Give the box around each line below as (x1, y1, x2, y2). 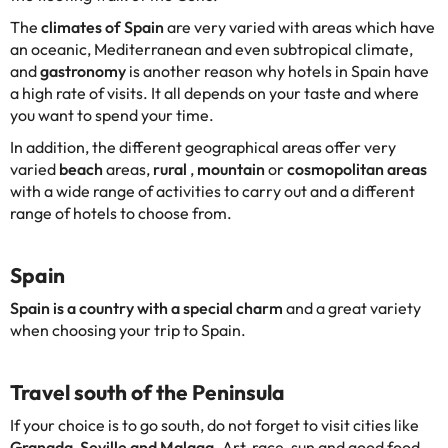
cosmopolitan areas (287, 159, 427, 180)
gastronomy (40, 61, 126, 82)
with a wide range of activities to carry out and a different (10, 181, 415, 202)
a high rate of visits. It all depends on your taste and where (10, 83, 419, 104)
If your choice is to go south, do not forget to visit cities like (10, 415, 419, 436)
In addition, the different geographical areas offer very (10, 137, 396, 158)
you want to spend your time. (10, 105, 214, 126)
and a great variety (283, 298, 421, 319)
